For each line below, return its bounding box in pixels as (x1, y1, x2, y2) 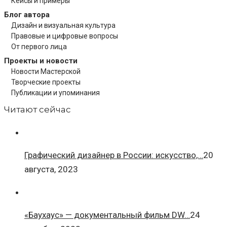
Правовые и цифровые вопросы (11, 32, 118, 41)
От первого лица (11, 43, 67, 51)
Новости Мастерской (11, 67, 81, 76)
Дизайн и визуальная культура (11, 21, 116, 30)
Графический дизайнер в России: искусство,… (24, 150, 203, 161)
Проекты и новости (4, 56, 78, 66)
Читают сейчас (4, 104, 71, 115)
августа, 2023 (24, 164, 78, 175)
